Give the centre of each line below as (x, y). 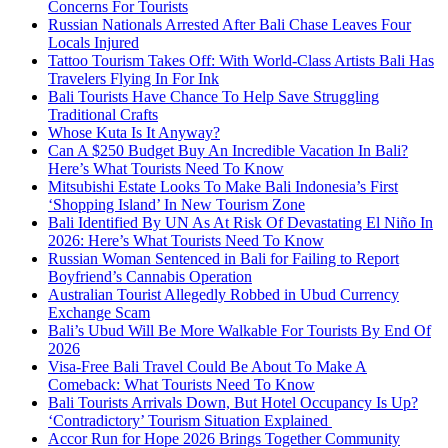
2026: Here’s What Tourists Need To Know (186, 240)
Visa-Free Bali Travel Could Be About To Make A (207, 366)
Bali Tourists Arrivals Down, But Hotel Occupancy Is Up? (233, 402)
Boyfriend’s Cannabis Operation (150, 276)
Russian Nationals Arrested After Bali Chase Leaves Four (229, 24)
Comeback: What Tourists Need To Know (181, 384)
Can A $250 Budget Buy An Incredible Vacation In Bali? (228, 150)
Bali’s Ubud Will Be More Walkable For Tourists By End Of (239, 330)
